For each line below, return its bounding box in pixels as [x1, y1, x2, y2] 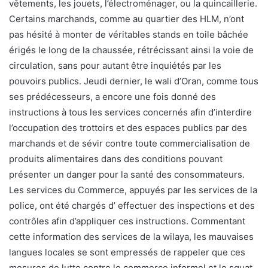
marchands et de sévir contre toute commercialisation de [9, 138, 250, 149]
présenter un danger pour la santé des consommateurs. [9, 169, 245, 180]
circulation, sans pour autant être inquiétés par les [9, 60, 221, 71]
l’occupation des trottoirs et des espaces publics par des [9, 122, 247, 133]
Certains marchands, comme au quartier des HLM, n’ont [9, 13, 244, 25]
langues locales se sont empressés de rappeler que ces [9, 246, 245, 258]
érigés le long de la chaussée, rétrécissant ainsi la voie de [9, 44, 254, 56]
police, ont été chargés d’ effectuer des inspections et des [9, 200, 255, 211]
